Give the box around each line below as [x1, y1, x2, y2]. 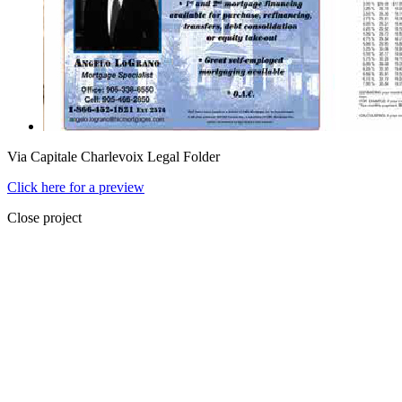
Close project [7, 210, 82, 225]
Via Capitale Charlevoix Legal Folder [7, 149, 220, 164]
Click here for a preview [7, 179, 144, 195]
